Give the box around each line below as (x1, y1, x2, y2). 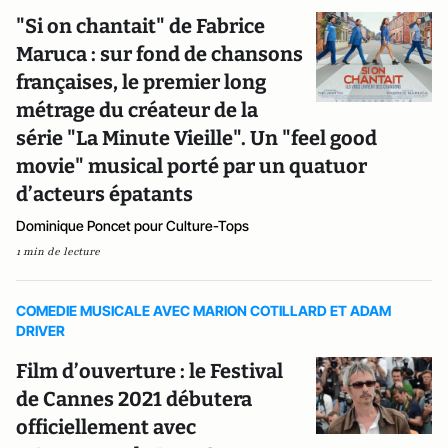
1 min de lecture (16, 243, 100, 259)
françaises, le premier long (16, 69, 266, 94)
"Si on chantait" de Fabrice (16, 13, 265, 38)
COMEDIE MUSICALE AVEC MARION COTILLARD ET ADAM (16, 301, 391, 319)
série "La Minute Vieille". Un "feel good (16, 125, 377, 150)
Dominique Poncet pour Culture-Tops (16, 216, 249, 234)
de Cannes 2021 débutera (16, 386, 252, 411)
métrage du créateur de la (16, 97, 258, 122)
